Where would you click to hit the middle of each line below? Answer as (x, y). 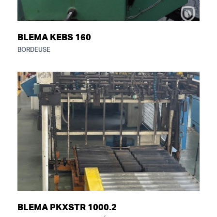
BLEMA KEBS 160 (54, 38)
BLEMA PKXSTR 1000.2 (67, 208)
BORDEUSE (34, 50)
